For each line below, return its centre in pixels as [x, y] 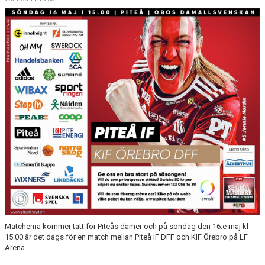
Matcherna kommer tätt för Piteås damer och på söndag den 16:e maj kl [127, 226]
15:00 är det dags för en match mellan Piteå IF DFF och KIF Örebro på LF [126, 237]
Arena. [16, 247]
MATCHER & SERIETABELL [51, 29]
